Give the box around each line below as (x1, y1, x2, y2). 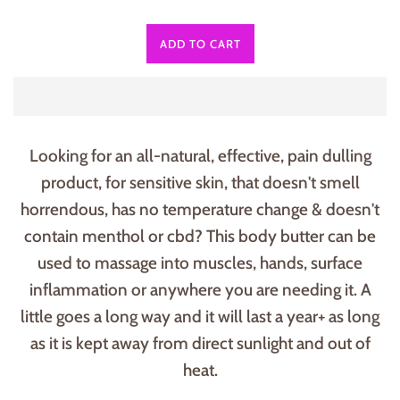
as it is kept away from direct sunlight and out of (29, 333, 371, 354)
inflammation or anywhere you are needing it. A (29, 279, 371, 301)
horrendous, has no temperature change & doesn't (21, 199, 379, 221)
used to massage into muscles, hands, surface (37, 253, 362, 274)
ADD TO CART (159, 37, 241, 52)
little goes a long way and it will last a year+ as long (21, 306, 379, 328)
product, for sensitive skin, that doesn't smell (40, 172, 360, 194)
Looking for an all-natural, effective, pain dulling (29, 146, 371, 167)
